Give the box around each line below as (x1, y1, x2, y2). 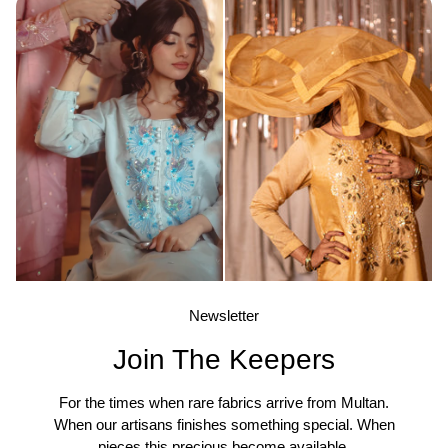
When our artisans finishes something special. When (53, 416, 395, 434)
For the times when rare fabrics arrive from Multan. (59, 394, 389, 412)
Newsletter (189, 307, 259, 325)
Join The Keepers (113, 344, 335, 376)
